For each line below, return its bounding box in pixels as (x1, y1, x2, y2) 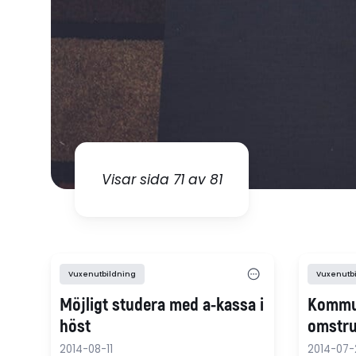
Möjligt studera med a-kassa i (60, 293, 265, 316)
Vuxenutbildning (68, 269, 137, 280)
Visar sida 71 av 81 (101, 169, 222, 189)
